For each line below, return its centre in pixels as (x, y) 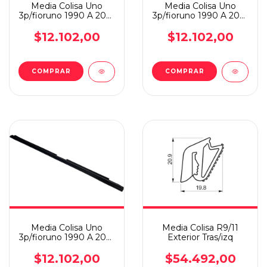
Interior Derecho (200, 25)
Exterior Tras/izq (200, 237)
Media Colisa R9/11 (200, 228)
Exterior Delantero (67, 247)
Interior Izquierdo (67, 25)
